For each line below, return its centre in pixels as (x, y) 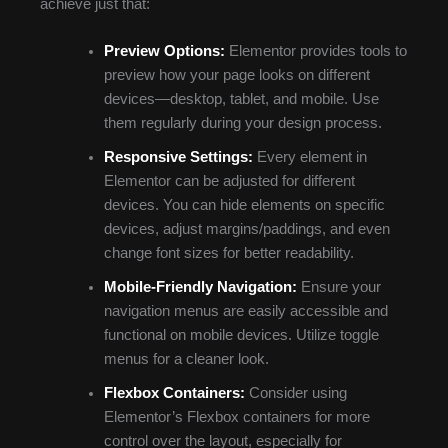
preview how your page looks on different (236, 75)
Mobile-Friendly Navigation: (200, 287)
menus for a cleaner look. (186, 359)
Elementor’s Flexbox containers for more (236, 417)
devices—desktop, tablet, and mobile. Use (241, 99)
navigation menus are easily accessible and (245, 311)
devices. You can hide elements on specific (244, 205)
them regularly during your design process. (242, 123)
